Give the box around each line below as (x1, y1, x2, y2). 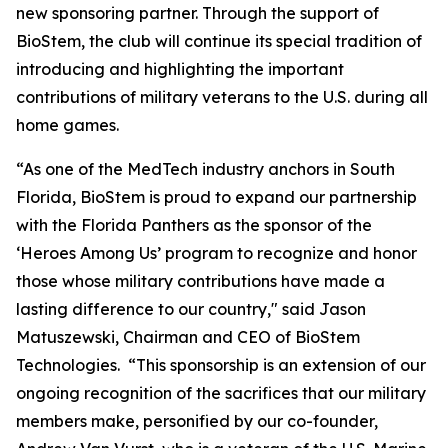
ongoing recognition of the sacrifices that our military (16, 383, 426, 403)
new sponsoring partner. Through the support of (16, 3, 379, 23)
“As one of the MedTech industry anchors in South (16, 159, 395, 179)
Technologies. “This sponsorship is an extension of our (16, 355, 426, 375)
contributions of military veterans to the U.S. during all (16, 87, 428, 107)
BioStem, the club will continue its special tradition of (16, 31, 422, 51)
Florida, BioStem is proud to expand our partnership (16, 187, 417, 207)
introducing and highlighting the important (16, 59, 344, 79)
